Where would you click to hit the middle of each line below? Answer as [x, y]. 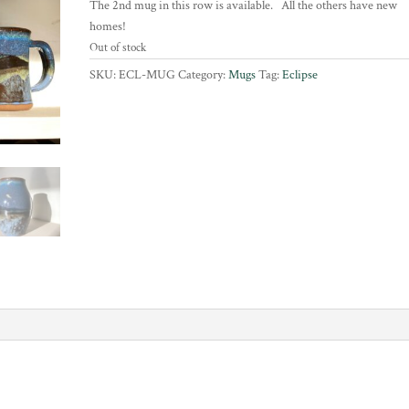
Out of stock [118, 48]
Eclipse [300, 75]
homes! [108, 26]
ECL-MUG [147, 75]
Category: [204, 75]
